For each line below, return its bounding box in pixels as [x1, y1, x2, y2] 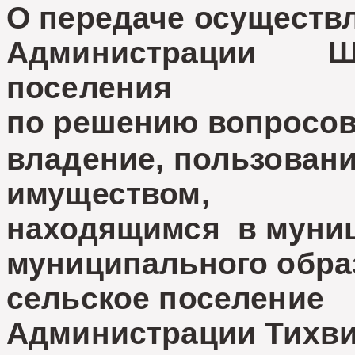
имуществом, [6, 177, 210, 211]
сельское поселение [6, 281, 324, 315]
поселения [6, 71, 173, 105]
